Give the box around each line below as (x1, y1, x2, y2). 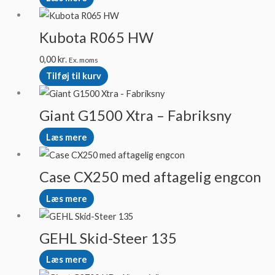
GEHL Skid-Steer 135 (39, 229, 177, 247)
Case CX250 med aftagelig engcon (39, 168, 261, 185)
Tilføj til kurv (45, 71, 101, 82)
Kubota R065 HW (39, 29, 153, 47)
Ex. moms (68, 55, 98, 64)
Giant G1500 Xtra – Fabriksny (39, 107, 231, 125)
